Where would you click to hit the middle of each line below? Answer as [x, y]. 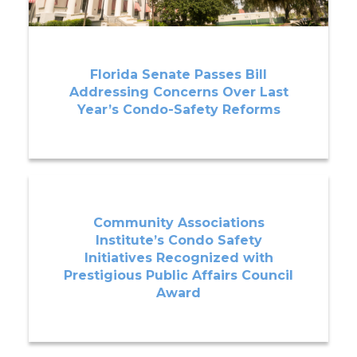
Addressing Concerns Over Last [178, 92]
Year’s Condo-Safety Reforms [178, 110]
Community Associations [178, 223]
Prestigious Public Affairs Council [178, 276]
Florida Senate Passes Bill [178, 75]
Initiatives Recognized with [178, 258]
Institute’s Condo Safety [178, 241]
